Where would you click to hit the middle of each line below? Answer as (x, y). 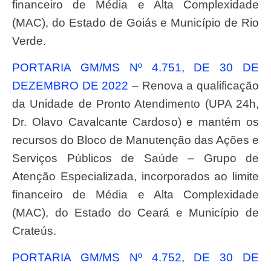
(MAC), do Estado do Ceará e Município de (135, 212)
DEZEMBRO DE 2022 (70, 85)
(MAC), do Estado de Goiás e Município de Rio (135, 22)
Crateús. (34, 230)
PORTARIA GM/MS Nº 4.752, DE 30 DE (16, 258)
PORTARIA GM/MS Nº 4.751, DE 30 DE (16, 67)
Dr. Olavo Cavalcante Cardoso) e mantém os (135, 122)
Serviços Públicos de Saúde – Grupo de (135, 158)
